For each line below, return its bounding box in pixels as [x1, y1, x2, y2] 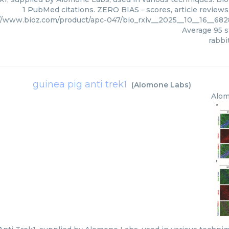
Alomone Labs [134, 80, 189, 89]
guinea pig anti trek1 [33, 79, 127, 90]
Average [182, 26, 214, 35]
